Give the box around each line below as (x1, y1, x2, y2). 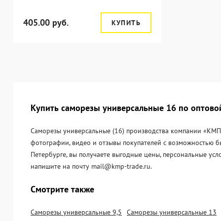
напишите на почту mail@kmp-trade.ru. (31, 162, 152, 171)
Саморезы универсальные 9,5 (31, 208, 122, 217)
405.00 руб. (23, 17, 69, 28)
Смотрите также (31, 184, 94, 195)
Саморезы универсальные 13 (127, 208, 217, 217)
